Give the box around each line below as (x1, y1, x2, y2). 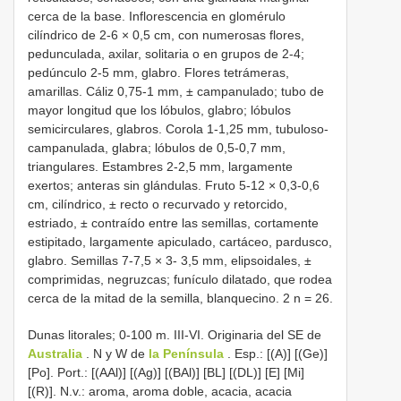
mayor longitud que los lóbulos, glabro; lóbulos (28, 103, 291, 118)
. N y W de (82, 346, 149, 362)
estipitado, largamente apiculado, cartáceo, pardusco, (28, 235, 332, 250)
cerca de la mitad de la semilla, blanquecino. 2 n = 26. (28, 291, 333, 306)
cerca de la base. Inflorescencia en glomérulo (28, 9, 286, 24)
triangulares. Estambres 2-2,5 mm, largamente (28, 159, 293, 175)
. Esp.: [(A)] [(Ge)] (224, 346, 328, 362)
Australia (28, 346, 82, 362)
